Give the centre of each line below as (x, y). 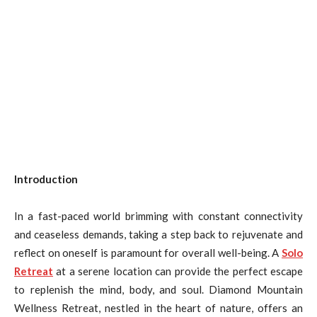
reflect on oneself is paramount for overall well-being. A (148, 252)
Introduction (46, 179)
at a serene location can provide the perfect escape (178, 271)
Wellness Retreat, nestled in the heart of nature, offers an (158, 307)
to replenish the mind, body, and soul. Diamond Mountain (158, 289)
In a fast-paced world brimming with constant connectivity (158, 215)
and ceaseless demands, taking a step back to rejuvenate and (158, 234)
